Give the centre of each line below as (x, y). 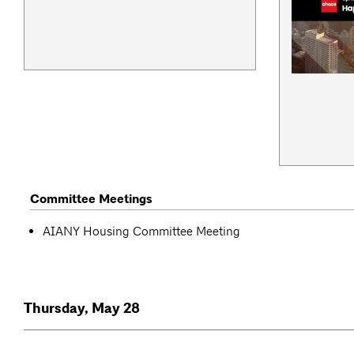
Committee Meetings (91, 199)
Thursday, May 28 (82, 308)
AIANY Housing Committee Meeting (141, 231)
